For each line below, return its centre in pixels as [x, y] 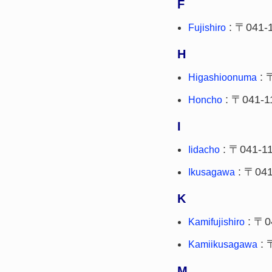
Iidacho [204, 150]
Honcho [205, 100]
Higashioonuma [223, 77]
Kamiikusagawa [223, 244]
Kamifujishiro [216, 222]
